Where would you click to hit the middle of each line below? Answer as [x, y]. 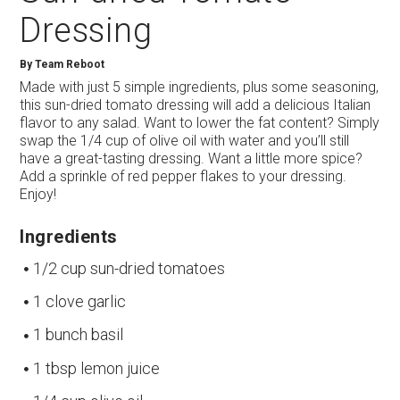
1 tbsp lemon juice [97, 368]
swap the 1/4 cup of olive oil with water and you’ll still [185, 140]
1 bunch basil [79, 335]
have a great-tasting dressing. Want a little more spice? [192, 158]
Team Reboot [70, 64]
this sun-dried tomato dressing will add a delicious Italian [196, 104]
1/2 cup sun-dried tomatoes [129, 268]
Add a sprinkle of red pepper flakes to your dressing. [183, 176]
